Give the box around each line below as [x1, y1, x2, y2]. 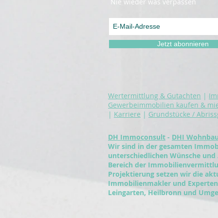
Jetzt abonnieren [157, 39, 209, 48]
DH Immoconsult [108, 132, 165, 142]
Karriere [114, 109, 141, 119]
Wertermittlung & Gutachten [108, 91, 201, 100]
